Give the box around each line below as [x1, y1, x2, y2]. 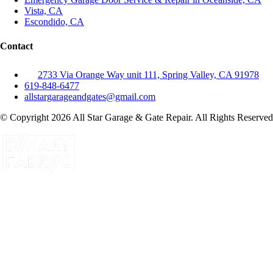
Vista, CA [24, 5, 63, 16]
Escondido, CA [24, 16, 84, 27]
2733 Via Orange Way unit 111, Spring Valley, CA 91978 [38, 69, 259, 80]
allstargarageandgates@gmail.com [24, 91, 155, 102]
